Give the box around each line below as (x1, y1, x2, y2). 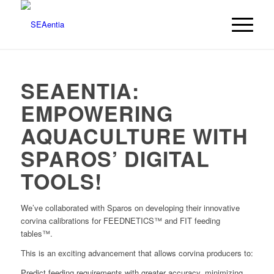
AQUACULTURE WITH (20, 121, 248, 150)
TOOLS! (20, 166, 102, 196)
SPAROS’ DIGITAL (20, 144, 210, 173)
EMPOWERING (20, 98, 173, 128)
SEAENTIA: (20, 76, 139, 105)
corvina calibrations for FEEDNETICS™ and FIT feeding (20, 215, 220, 226)
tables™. (20, 228, 53, 239)
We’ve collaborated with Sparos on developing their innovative (20, 202, 240, 213)
